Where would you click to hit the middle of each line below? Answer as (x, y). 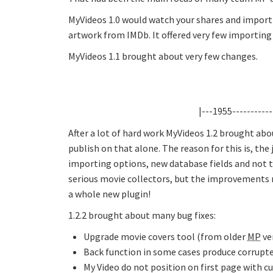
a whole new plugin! (109, 194)
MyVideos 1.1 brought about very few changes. (163, 56)
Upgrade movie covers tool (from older (165, 236)
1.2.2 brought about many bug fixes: (142, 215)
